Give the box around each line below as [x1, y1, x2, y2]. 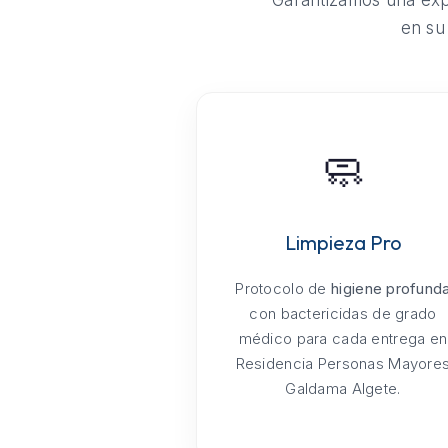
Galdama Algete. [285, 379, 401, 399]
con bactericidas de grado [249, 304, 437, 324]
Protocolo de [235, 279, 332, 299]
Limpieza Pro [284, 230, 402, 256]
